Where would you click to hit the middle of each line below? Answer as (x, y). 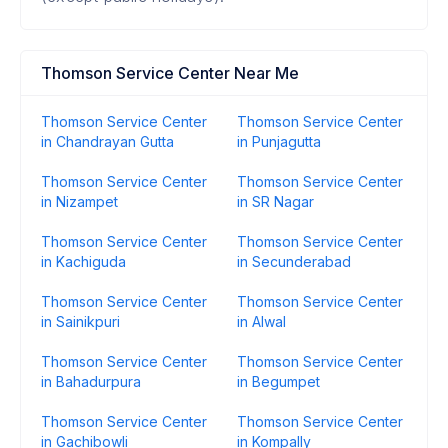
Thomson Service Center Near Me (170, 73)
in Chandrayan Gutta (107, 141)
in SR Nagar (275, 201)
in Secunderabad (294, 261)
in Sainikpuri (80, 321)
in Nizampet (79, 201)
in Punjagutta (279, 141)
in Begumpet (278, 381)
